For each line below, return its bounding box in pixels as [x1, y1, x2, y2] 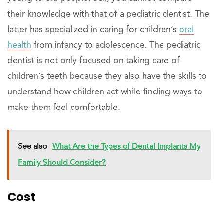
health [7, 40, 31, 50]
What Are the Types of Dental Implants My [52, 143, 200, 151]
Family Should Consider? [18, 159, 106, 167]
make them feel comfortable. [7, 103, 120, 112]
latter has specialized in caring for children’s [7, 25, 179, 34]
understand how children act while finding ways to [7, 87, 202, 96]
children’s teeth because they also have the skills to [7, 72, 207, 81]
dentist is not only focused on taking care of [7, 56, 180, 65]
